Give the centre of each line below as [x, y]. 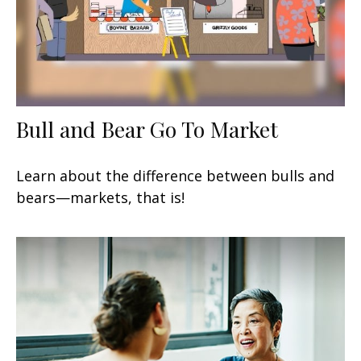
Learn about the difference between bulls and [175, 176]
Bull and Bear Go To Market [147, 129]
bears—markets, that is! [100, 198]
